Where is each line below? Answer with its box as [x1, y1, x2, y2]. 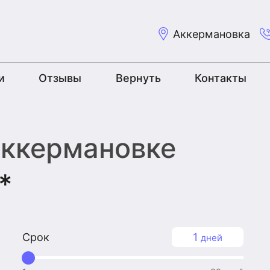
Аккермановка [173, 27, 250, 40]
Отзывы [39, 71, 82, 84]
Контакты [194, 71, 246, 84]
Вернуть [115, 71, 161, 84]
